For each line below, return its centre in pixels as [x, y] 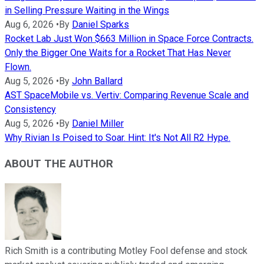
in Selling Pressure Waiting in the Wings [87, 10]
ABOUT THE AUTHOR [59, 164]
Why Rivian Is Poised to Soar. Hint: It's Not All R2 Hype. [118, 137]
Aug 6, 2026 [29, 24]
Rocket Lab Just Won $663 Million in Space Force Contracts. [129, 38]
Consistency [30, 109]
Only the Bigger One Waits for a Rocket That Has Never [118, 52]
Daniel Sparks [100, 24]
